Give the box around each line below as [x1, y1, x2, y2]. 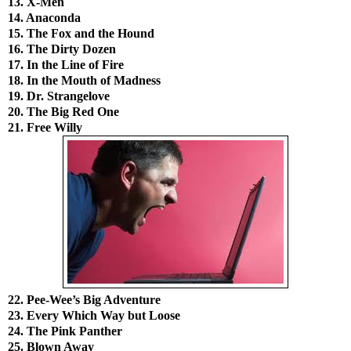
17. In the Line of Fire [8, 58, 124, 72]
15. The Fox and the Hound [8, 27, 154, 41]
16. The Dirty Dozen [8, 42, 116, 56]
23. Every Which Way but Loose [8, 309, 180, 323]
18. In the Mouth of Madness [8, 74, 161, 88]
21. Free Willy [8, 121, 82, 135]
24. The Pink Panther [8, 324, 122, 338]
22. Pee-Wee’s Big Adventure [8, 293, 161, 307]
